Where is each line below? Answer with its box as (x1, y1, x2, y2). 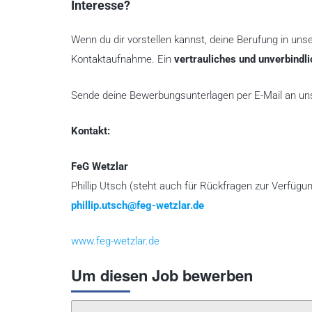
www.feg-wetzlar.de (71, 234, 159, 247)
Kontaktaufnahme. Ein (71, 53, 174, 66)
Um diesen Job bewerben (71, 263, 253, 286)
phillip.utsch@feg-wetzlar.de (71, 198, 204, 212)
